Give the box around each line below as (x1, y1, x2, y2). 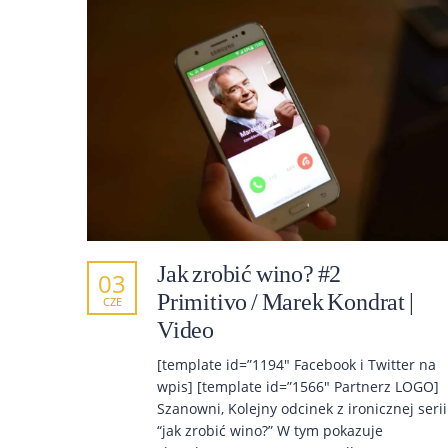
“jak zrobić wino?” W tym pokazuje (157, 421, 383, 441)
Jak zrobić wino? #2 (157, 261, 342, 288)
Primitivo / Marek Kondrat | (157, 289, 414, 316)
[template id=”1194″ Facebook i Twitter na (157, 355, 436, 375)
